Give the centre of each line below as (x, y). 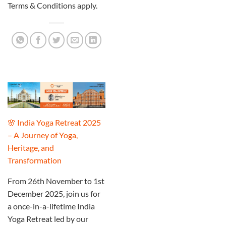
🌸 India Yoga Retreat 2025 (54, 122)
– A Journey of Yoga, (43, 135)
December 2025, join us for (54, 193)
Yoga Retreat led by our (48, 218)
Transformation (35, 160)
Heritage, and (31, 147)
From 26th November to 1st (56, 181)
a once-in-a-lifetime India (51, 206)
